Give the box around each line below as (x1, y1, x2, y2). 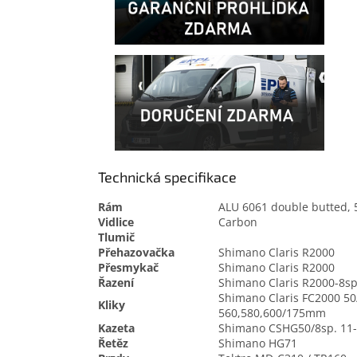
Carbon (218, 214, 257, 230)
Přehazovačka (98, 245, 175, 261)
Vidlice (98, 214, 134, 230)
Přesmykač (98, 260, 159, 276)
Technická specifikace (98, 168, 237, 186)
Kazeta (98, 320, 135, 336)
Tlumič (98, 229, 135, 245)
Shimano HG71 (218, 335, 297, 351)
